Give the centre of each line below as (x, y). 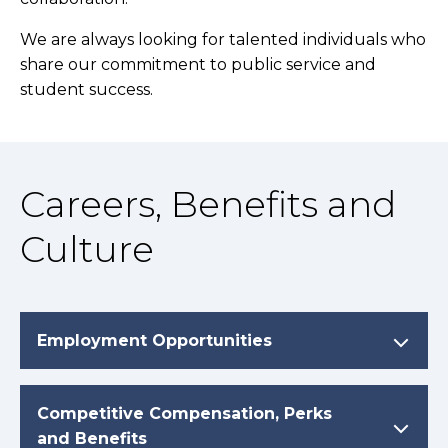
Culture (87, 249)
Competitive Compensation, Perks (184, 414)
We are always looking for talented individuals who (223, 40)
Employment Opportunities (154, 341)
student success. (86, 90)
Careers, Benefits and (208, 204)
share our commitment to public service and (198, 65)
